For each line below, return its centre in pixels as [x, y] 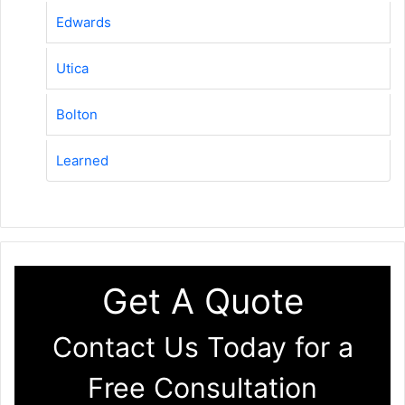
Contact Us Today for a [202, 347]
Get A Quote [202, 301]
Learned [82, 160]
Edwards [84, 22]
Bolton [77, 114]
